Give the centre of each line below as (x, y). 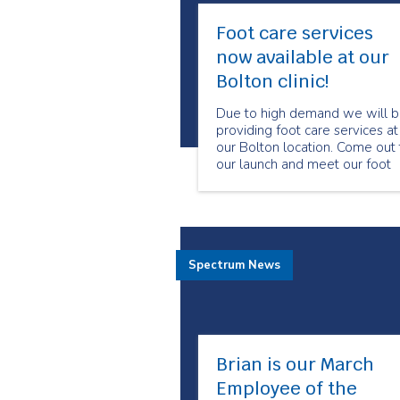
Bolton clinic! (272, 81)
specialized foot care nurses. (301, 198)
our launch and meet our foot (304, 164)
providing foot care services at (307, 130)
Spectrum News (234, 265)
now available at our (303, 57)
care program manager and (298, 181)
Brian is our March (295, 364)
